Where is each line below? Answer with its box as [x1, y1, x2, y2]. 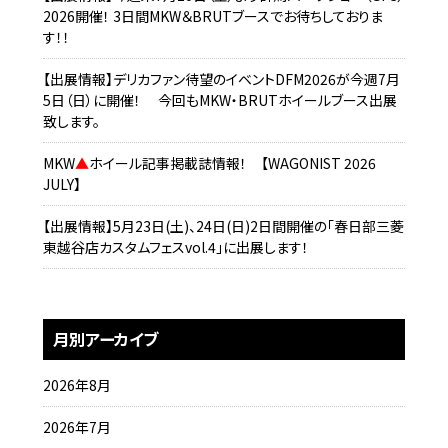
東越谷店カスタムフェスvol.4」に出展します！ [42, 237, 309, 257]
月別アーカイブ [52, 327, 158, 351]
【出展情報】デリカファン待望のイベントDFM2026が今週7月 [42, 69, 400, 89]
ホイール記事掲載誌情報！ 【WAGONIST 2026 [88, 153, 376, 173]
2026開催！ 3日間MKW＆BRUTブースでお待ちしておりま [42, 6, 383, 26]
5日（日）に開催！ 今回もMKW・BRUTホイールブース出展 [42, 90, 397, 110]
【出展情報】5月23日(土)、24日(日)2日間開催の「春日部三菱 [42, 216, 404, 236]
